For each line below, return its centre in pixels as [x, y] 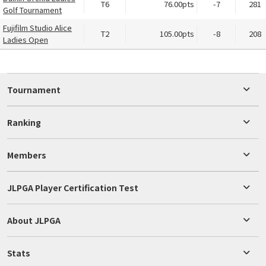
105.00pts [177, 34]
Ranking [24, 123]
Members [27, 155]
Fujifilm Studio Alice [37, 28]
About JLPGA [34, 221]
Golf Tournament [32, 10]
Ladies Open [26, 40]
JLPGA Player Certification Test [73, 188]
